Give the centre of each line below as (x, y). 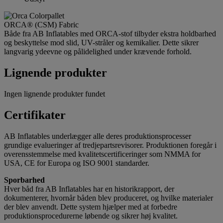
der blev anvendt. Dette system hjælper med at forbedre (91, 207)
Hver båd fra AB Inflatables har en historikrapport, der (89, 189)
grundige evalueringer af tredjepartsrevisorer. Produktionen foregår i (110, 145)
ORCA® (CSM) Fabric (41, 25)
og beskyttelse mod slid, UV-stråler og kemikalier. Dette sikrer (101, 43)
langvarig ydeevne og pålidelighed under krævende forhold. (98, 52)
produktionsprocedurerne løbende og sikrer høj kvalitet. (91, 216)
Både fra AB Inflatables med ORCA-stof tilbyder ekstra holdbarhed (110, 34)
